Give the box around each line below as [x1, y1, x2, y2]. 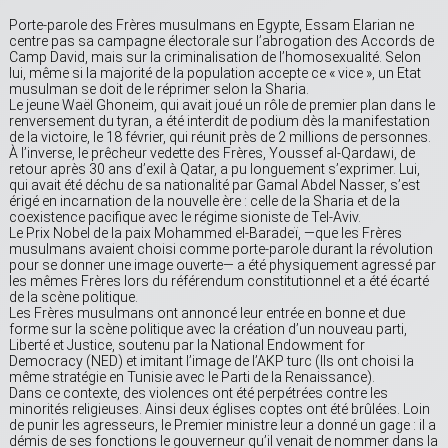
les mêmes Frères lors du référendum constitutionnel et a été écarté [9, 273, 429, 290]
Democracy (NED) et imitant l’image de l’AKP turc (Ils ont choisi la [9, 353, 414, 370]
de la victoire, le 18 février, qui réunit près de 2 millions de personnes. [9, 129, 431, 146]
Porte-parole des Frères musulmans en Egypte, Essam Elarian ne [9, 17, 414, 34]
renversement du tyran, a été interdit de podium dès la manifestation [9, 113, 430, 130]
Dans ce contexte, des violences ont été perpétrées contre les [9, 385, 388, 402]
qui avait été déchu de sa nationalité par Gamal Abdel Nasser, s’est [9, 177, 420, 194]
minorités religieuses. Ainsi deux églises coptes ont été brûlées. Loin [9, 401, 430, 418]
